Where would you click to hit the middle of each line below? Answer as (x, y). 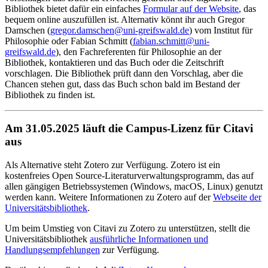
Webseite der (237, 197)
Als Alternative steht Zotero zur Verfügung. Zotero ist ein (112, 165)
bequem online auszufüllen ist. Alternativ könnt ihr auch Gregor (125, 19)
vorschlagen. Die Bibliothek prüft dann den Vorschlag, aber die (124, 73)
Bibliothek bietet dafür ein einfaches (74, 8)
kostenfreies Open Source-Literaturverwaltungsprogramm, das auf (129, 176)
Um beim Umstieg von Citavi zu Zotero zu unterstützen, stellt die (127, 229)
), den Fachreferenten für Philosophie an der (138, 51)
